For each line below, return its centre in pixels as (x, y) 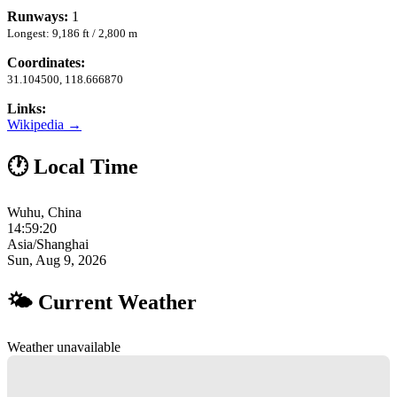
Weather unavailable (64, 347)
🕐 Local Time (73, 166)
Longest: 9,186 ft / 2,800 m (72, 33)
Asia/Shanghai (48, 244)
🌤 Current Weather (102, 302)
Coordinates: (46, 62)
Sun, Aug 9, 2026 (57, 260)
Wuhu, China (44, 212)
